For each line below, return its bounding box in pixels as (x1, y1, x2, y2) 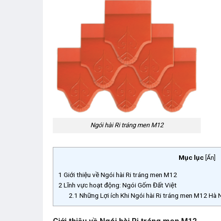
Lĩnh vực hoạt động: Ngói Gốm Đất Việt (62, 181, 177, 189)
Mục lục (178, 153, 204, 162)
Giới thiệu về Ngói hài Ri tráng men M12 (62, 171, 177, 179)
